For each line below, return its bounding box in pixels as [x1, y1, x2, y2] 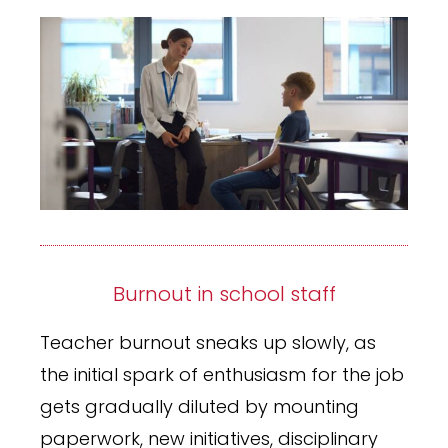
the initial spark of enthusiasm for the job [40, 361, 404, 387]
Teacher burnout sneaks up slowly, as [40, 329, 376, 355]
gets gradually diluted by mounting [40, 393, 359, 419]
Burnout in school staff [112, 279, 336, 308]
